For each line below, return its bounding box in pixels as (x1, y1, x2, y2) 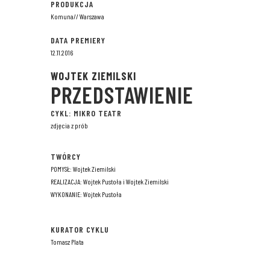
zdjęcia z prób (51, 121, 88, 130)
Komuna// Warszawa (51, 12, 104, 21)
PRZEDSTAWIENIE (51, 81, 193, 109)
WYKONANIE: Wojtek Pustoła (51, 190, 122, 199)
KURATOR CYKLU (51, 224, 109, 235)
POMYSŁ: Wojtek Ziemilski (51, 165, 116, 174)
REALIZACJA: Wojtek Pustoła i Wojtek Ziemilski (51, 177, 169, 186)
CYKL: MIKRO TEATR (51, 108, 122, 119)
